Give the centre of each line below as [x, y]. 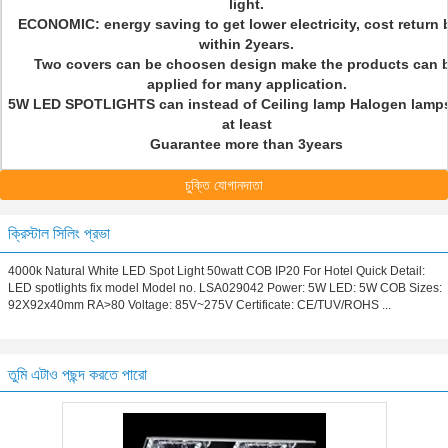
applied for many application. [246, 84]
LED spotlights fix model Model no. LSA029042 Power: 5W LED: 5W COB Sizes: [225, 288]
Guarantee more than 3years [246, 144]
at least [246, 124]
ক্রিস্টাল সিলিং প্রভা [59, 233]
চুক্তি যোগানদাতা [224, 185]
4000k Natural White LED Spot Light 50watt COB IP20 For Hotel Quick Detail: [216, 271]
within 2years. [246, 44]
